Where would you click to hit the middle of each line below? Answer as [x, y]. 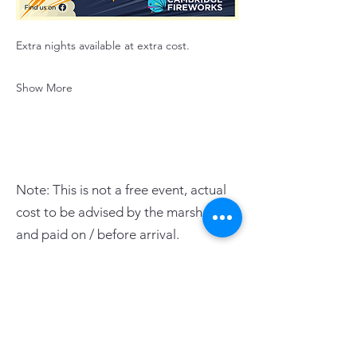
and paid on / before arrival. [98, 234]
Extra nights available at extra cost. [103, 45]
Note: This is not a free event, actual [121, 189]
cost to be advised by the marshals [117, 212]
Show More [44, 87]
